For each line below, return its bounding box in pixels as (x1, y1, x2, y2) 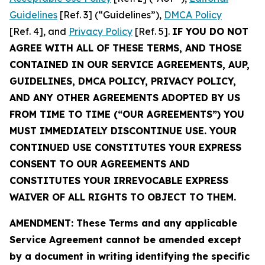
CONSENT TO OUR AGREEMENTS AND (9, 158, 190, 170)
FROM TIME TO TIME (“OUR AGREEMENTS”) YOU (9, 108, 244, 120)
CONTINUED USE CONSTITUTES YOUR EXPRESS (9, 141, 241, 153)
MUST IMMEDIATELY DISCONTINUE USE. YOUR (9, 125, 237, 137)
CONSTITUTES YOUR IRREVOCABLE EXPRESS (9, 174, 228, 186)
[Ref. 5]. (132, 25, 172, 37)
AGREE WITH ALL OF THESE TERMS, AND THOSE (9, 42, 242, 54)
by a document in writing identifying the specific (9, 250, 250, 262)
